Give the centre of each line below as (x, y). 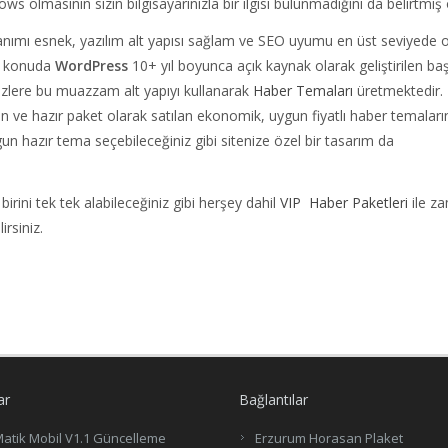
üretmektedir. (398, 91)
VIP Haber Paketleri (344, 203)
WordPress (91, 66)
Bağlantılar (273, 400)
